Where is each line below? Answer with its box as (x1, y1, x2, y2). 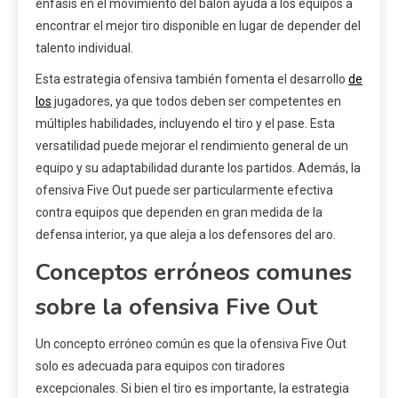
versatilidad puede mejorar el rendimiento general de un (36, 138, 348, 153)
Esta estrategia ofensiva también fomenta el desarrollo (36, 71, 348, 86)
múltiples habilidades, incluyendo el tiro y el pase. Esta (36, 115, 335, 131)
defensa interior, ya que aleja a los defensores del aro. (36, 227, 336, 242)
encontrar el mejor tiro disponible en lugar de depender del (36, 18, 361, 33)
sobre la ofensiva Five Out (36, 291, 317, 322)
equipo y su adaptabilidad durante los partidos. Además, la (36, 160, 361, 175)
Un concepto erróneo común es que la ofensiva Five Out (36, 336, 346, 351)
